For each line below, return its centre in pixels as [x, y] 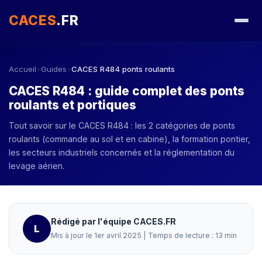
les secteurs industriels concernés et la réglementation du [122, 152]
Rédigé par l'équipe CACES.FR [113, 221]
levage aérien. [37, 166]
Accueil [23, 69]
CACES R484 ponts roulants [123, 69]
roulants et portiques [73, 105]
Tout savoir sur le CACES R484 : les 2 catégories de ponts [122, 125]
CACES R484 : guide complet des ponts [127, 91]
